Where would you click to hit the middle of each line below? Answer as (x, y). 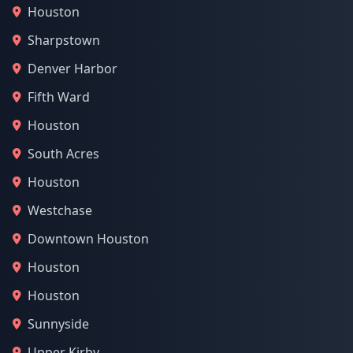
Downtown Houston (88, 239)
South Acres (63, 154)
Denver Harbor (72, 69)
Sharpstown (64, 40)
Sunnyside (58, 324)
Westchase (60, 210)
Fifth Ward (59, 97)
